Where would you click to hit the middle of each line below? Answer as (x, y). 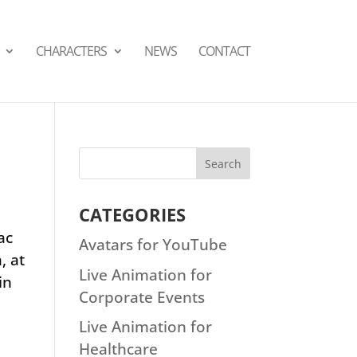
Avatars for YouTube (153, 245)
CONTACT (224, 51)
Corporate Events (141, 297)
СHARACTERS (71, 51)
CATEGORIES (132, 214)
